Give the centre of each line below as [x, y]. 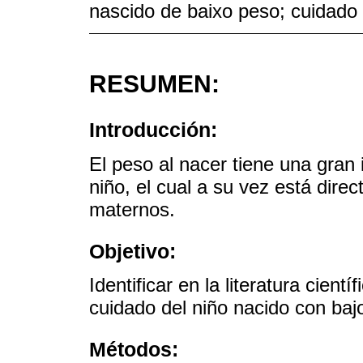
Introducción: [153, 130]
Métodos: [134, 350]
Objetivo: [132, 251]
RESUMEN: [154, 83]
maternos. [132, 209]
